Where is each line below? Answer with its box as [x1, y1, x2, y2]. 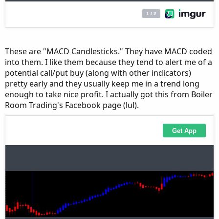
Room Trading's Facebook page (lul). [5, 100, 139, 110]
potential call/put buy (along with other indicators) [5, 67, 191, 78]
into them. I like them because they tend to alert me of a [5, 57, 212, 67]
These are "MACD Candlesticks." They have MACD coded [5, 46, 212, 57]
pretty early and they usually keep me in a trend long [5, 78, 199, 89]
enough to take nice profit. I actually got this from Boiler [5, 89, 213, 100]
